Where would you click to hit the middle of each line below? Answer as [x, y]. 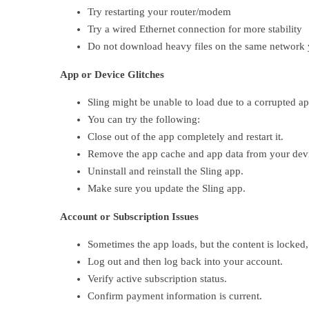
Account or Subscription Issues [129, 217]
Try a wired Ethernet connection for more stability [195, 29]
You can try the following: [144, 119]
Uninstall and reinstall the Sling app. [166, 171]
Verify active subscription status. [157, 279]
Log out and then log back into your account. [185, 261]
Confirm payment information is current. [175, 296]
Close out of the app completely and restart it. [186, 137]
